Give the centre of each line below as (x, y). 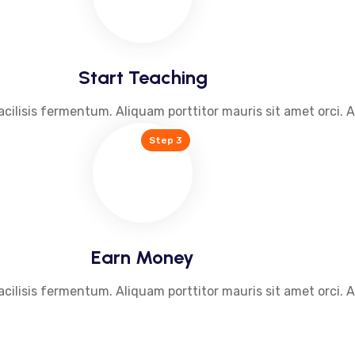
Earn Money (143, 257)
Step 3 (166, 140)
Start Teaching (143, 77)
